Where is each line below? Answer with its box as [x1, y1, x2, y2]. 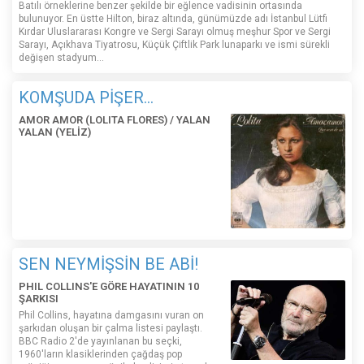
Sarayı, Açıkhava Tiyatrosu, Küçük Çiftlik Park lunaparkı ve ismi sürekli [19, 39, 330, 51]
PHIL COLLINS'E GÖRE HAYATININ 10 [19, 280, 199, 293]
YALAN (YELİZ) [19, 126, 91, 139]
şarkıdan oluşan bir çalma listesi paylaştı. [19, 323, 202, 335]
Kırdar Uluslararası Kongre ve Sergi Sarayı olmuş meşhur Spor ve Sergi [19, 26, 331, 38]
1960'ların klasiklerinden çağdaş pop [19, 349, 182, 361]
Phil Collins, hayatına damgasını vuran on [19, 310, 204, 322]
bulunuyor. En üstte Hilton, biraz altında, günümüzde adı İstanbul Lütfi [19, 13, 327, 25]
